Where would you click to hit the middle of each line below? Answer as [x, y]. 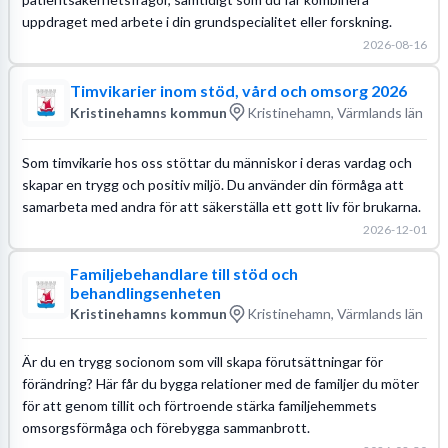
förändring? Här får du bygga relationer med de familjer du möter [220, 383]
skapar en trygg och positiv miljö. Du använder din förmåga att [212, 184]
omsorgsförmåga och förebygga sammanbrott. [165, 427]
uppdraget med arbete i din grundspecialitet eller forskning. [206, 21]
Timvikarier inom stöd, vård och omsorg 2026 [238, 90]
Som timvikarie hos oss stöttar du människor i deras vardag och [216, 162]
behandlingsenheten [145, 292]
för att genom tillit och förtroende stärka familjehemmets [199, 405]
